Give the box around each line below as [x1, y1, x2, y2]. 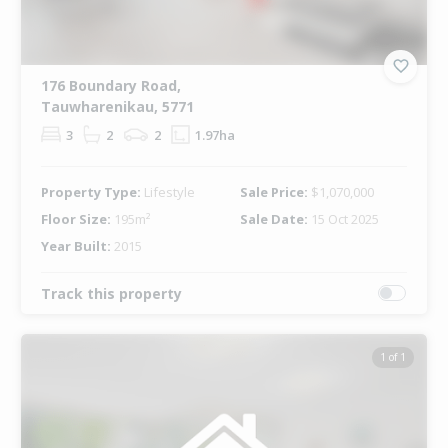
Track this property [40, 283, 182, 303]
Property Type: [40, 182, 144, 201]
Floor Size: [40, 209, 114, 228]
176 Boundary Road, [40, 75, 181, 95]
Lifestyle [143, 182, 195, 201]
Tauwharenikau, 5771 [40, 96, 194, 116]
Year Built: [40, 236, 114, 255]
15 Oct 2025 [310, 209, 379, 228]
